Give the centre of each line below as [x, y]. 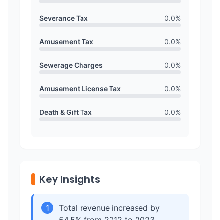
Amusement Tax [66, 41]
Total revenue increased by [109, 208]
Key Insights [70, 179]
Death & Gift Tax [66, 112]
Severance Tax [64, 18]
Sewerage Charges [71, 65]
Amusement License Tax [80, 89]
